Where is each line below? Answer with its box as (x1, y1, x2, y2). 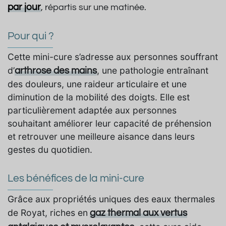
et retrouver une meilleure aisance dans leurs (8, 131, 195, 142)
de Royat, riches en (8, 207, 88, 218)
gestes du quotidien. (8, 144, 92, 155)
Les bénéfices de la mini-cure (8, 173, 144, 184)
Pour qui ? (8, 31, 54, 42)
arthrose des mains (15, 66, 97, 76)
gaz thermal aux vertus (90, 208, 187, 218)
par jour (8, 2, 41, 13)
